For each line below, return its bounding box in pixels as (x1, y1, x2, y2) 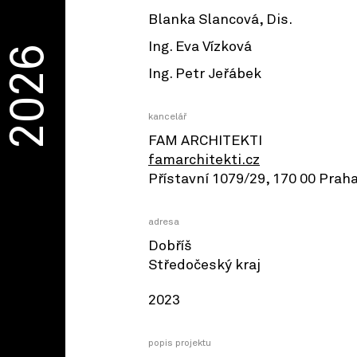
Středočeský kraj (148, 258, 261, 273)
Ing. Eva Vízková (148, 40, 252, 55)
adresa (148, 218, 179, 228)
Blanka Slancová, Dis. (148, 13, 292, 28)
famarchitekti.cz (148, 153, 260, 168)
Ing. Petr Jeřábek (148, 67, 261, 82)
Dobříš (148, 239, 192, 254)
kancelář (148, 112, 186, 123)
